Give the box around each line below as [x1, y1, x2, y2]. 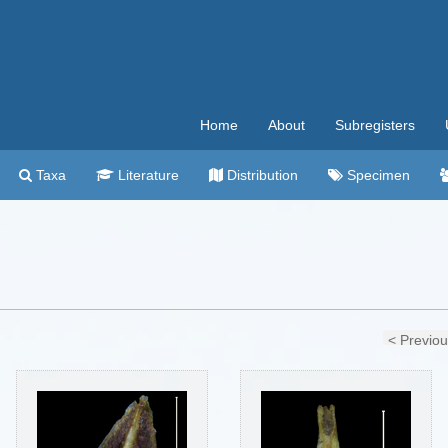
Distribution [223, 167, 298, 183]
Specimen [343, 167, 410, 183]
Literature [114, 167, 179, 183]
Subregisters [335, 117, 415, 133]
